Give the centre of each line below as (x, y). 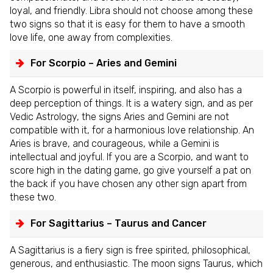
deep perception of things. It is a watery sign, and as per (131, 104)
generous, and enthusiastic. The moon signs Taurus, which (136, 264)
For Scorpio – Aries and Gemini (104, 63)
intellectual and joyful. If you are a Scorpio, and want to (129, 157)
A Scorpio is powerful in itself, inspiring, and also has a (126, 90)
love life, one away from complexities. (91, 37)
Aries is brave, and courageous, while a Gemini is (115, 144)
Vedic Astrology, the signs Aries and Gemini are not (119, 117)
